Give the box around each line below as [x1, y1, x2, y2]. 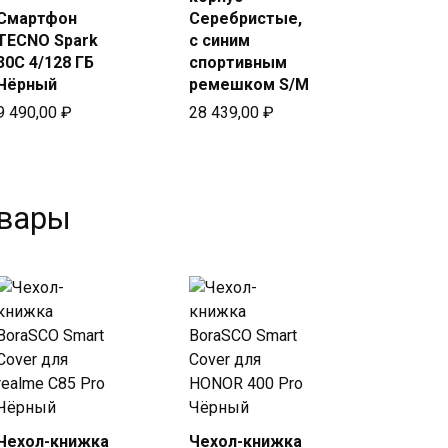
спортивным [188, 52, 287, 72]
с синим [188, 30, 250, 50]
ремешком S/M [188, 74, 309, 94]
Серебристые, [188, 8, 302, 28]
